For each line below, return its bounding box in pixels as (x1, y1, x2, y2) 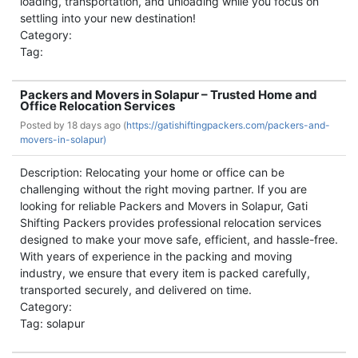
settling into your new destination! (20, 11, 196, 25)
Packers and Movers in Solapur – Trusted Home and (20, 87, 317, 102)
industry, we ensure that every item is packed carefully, (20, 266, 310, 280)
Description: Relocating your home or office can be (20, 165, 284, 179)
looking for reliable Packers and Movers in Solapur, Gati (20, 199, 308, 213)
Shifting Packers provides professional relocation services (20, 216, 321, 229)
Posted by (20, 119, 67, 131)
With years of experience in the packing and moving (20, 249, 292, 263)
